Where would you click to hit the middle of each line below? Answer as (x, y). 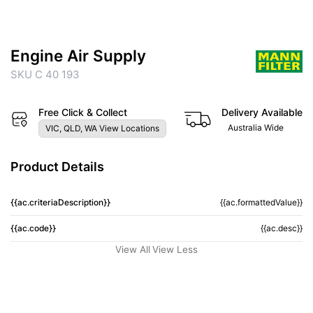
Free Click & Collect (82, 112)
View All (133, 249)
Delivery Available (262, 112)
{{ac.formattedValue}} (261, 202)
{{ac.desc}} (281, 228)
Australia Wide (256, 127)
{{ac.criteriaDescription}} (60, 202)
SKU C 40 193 (45, 74)
